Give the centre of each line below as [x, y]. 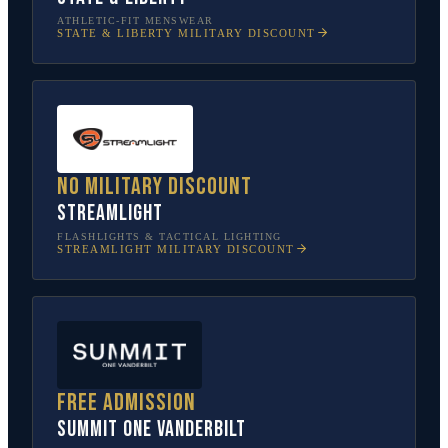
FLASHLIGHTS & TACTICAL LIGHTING [169, 236]
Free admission [126, 402]
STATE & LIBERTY [115, 32]
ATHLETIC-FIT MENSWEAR [135, 20]
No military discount [154, 186]
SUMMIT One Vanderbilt [151, 429]
